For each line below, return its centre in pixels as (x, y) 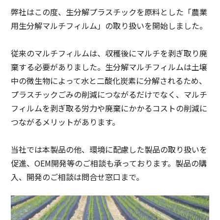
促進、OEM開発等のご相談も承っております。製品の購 (109, 163)
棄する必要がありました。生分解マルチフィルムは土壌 (109, 67)
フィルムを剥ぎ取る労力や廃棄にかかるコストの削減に (109, 108)
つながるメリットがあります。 (66, 122)
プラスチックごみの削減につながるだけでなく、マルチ (109, 94)
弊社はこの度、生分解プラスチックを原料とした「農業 (109, 12)
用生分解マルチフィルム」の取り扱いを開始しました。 (109, 25)
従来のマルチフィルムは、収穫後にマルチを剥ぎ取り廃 (109, 53)
